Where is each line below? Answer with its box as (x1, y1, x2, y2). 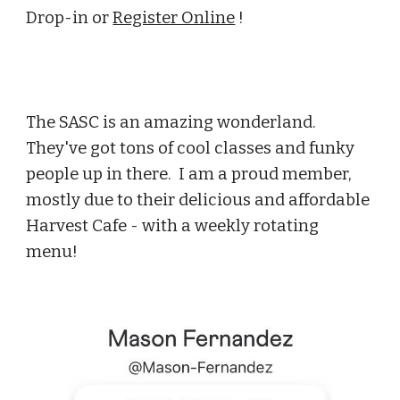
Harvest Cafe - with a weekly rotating (26, 216, 320, 236)
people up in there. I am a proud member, (26, 164, 353, 184)
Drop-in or (26, 7, 113, 28)
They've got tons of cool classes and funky (26, 138, 355, 158)
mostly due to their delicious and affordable (26, 190, 371, 210)
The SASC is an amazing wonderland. (26, 112, 321, 132)
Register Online (112, 7, 236, 28)
